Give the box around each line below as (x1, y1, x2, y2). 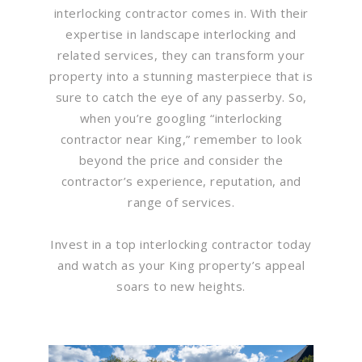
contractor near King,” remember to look (60, 130, 302, 147)
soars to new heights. (116, 277, 246, 294)
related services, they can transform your (57, 46, 305, 63)
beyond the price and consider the (78, 151, 284, 168)
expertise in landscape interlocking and (65, 25, 297, 42)
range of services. (128, 193, 234, 210)
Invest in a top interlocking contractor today (50, 235, 312, 252)
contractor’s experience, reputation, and (61, 172, 301, 189)
